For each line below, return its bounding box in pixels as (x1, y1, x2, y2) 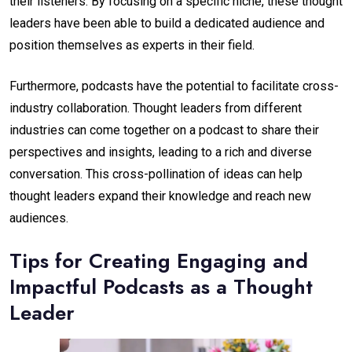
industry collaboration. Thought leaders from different (9, 100, 302, 115)
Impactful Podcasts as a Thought (9, 271, 313, 302)
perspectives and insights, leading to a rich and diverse (9, 144, 312, 159)
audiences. (9, 210, 68, 225)
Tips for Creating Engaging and (9, 245, 308, 276)
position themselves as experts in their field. (9, 37, 255, 53)
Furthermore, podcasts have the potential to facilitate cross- (9, 78, 339, 93)
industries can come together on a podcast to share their (9, 122, 319, 137)
